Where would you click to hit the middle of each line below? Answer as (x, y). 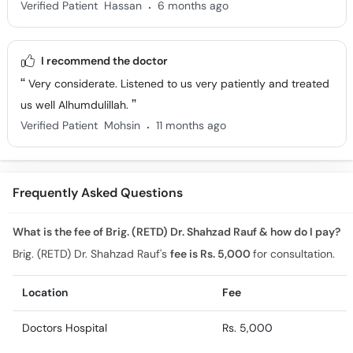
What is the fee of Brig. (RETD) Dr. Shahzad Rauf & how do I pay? (176, 232)
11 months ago (191, 125)
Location (45, 292)
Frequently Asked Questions (98, 192)
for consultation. (294, 254)
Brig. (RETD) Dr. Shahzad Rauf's (91, 254)
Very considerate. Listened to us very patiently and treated (177, 84)
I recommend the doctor (104, 61)
